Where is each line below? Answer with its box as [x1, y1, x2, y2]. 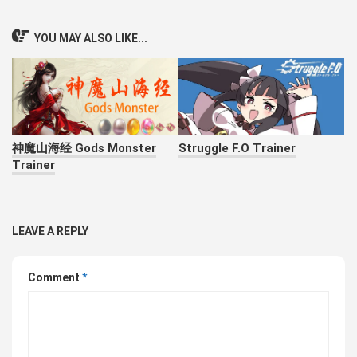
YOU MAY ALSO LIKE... [34, 31, 147, 45]
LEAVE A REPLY [12, 224, 88, 237]
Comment [28, 270, 82, 284]
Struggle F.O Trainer [178, 140, 296, 155]
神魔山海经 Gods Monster [12, 140, 156, 155]
